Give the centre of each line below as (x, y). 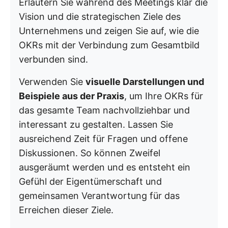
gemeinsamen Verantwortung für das (99, 195)
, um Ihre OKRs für (164, 96)
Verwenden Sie (52, 81)
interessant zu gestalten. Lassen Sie (96, 124)
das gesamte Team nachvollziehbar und (104, 110)
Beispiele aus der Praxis (72, 96)
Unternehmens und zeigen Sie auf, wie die (109, 31)
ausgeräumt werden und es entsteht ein (105, 167)
